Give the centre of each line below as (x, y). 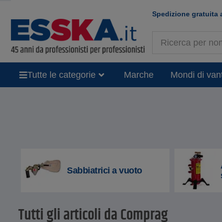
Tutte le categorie (61, 75)
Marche (139, 75)
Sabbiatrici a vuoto (105, 171)
